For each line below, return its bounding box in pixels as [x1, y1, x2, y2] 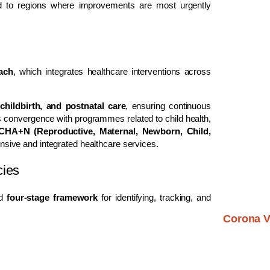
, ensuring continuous [125, 100, 211, 111]
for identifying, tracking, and [98, 192, 211, 202]
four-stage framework [6, 192, 98, 202]
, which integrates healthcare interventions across [13, 66, 211, 77]
